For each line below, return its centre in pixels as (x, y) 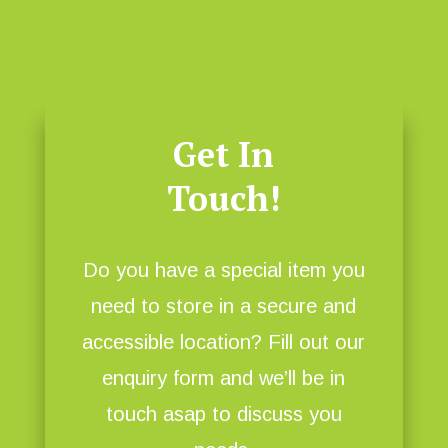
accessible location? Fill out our (224, 342)
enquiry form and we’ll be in (224, 378)
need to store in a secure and (224, 306)
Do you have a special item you (223, 270)
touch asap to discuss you (223, 414)
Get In (224, 155)
